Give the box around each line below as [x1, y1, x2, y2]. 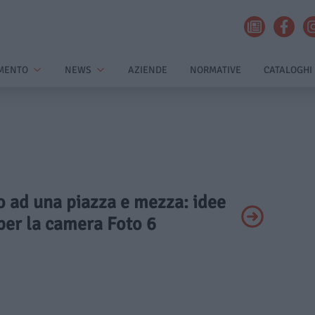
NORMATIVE [190, 64, 241, 76]
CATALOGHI [264, 64, 312, 76]
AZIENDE [128, 64, 167, 76]
